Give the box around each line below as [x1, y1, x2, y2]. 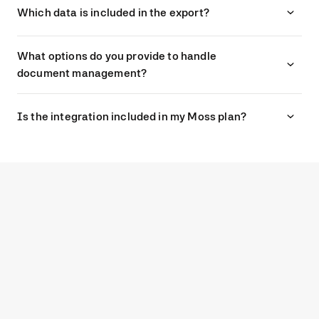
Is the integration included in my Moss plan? [17, 110, 247, 124]
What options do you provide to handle [17, 49, 216, 63]
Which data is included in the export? [17, 6, 209, 20]
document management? [17, 66, 147, 80]
